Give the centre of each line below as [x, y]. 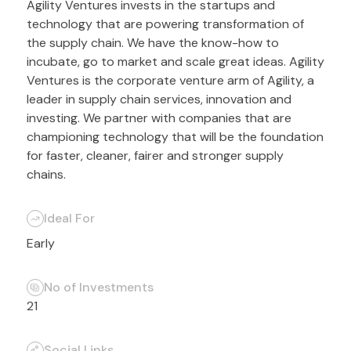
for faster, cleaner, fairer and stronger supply [155, 156]
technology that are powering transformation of [165, 24]
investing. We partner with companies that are [159, 118]
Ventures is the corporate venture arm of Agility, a [170, 80]
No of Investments [98, 287]
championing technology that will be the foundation [175, 137]
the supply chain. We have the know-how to [152, 43]
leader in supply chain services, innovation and [159, 99]
